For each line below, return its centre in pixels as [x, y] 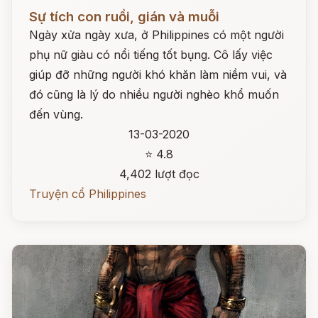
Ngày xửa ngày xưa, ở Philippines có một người [157, 35]
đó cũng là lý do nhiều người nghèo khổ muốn [154, 94]
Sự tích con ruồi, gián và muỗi [124, 17]
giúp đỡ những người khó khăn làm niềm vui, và [158, 75]
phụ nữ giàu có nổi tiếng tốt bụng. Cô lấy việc [151, 55]
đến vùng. [56, 114]
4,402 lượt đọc [159, 174]
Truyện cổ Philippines [88, 194]
